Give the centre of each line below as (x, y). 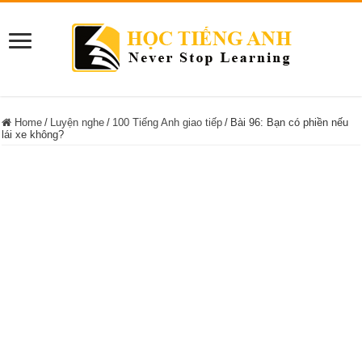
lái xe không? (33, 135)
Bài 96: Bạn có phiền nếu (290, 122)
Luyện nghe (78, 122)
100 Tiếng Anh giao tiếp (168, 122)
